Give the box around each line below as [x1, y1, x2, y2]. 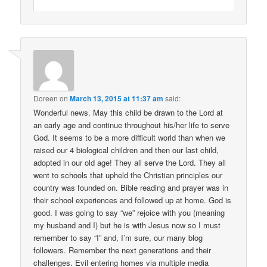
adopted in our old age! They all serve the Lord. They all [33, 156, 226, 168]
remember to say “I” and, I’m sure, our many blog [33, 231, 203, 243]
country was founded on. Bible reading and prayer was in [33, 181, 229, 193]
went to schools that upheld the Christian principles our [33, 169, 223, 181]
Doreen [33, 92, 58, 103]
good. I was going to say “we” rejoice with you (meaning [33, 206, 225, 218]
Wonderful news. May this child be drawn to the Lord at [33, 106, 223, 118]
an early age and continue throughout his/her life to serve [33, 119, 230, 131]
